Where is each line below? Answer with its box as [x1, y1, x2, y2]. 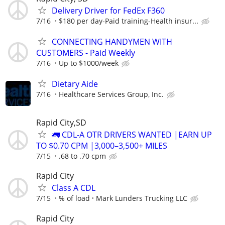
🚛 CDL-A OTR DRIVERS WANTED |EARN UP [52, 129, 212, 141]
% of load [59, 193, 90, 203]
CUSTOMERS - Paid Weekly [36, 47, 135, 58]
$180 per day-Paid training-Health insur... [59, 16, 198, 26]
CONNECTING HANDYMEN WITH [52, 36, 172, 47]
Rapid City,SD [36, 117, 86, 129]
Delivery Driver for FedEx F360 [52, 5, 165, 16]
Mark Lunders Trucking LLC [96, 193, 187, 203]
